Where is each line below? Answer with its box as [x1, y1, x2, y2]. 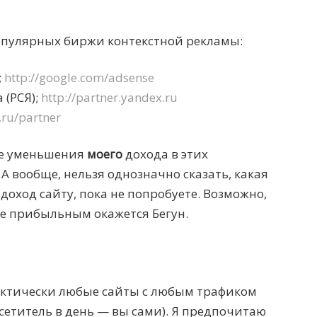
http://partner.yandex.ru [40, 89, 178, 105]
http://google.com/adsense [4, 69, 154, 86]
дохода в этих [122, 146, 208, 162]
